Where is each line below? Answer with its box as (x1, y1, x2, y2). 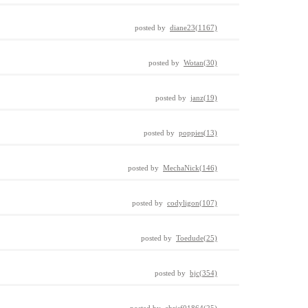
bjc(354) (190, 269, 217, 277)
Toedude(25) (176, 234, 217, 242)
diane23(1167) (170, 23, 217, 32)
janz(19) (190, 93, 217, 102)
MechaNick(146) (163, 164, 217, 172)
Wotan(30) (184, 58, 217, 67)
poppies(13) (179, 129, 217, 137)
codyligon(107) (167, 199, 217, 207)
